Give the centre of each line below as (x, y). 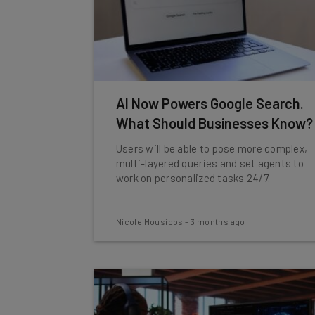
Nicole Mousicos (149, 221)
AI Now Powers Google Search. (210, 103)
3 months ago (218, 221)
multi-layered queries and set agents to (210, 163)
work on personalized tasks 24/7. (193, 178)
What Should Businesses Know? (214, 123)
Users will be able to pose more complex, (212, 148)
